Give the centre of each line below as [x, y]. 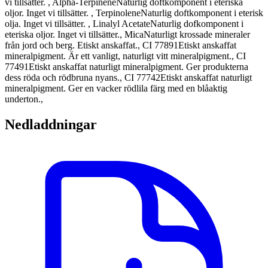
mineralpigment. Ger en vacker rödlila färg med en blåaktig [116, 89]
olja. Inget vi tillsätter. [46, 24]
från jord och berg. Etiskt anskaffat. [71, 45]
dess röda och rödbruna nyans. [62, 78]
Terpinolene [118, 13]
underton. [23, 99]
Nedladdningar [51, 125]
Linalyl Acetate [121, 24]
